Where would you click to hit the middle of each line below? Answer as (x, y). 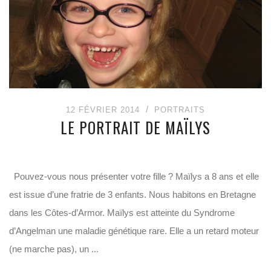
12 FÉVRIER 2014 (103, 110)
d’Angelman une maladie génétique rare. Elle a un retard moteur (134, 231)
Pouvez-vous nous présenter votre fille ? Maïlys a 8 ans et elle (134, 176)
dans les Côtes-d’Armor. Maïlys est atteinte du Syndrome (122, 213)
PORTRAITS (180, 110)
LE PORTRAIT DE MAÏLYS (135, 127)
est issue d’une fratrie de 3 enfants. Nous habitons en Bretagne (132, 194)
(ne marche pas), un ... (54, 249)
